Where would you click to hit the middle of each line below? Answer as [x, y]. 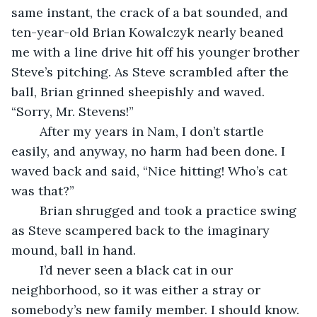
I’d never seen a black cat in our [33, 270]
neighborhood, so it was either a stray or [138, 289]
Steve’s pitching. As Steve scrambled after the [152, 71]
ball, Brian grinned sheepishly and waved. [140, 91]
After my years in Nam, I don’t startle [33, 131]
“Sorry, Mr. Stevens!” [73, 111]
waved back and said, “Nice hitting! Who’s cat [151, 171]
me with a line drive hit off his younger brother [157, 52]
